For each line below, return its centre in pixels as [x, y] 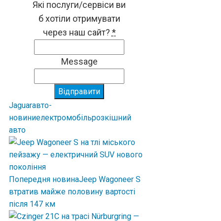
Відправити [79, 91]
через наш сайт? [76, 32]
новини [22, 117]
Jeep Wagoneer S [110, 179]
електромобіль [64, 117]
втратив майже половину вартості [72, 191]
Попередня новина [44, 179]
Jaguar [20, 105]
